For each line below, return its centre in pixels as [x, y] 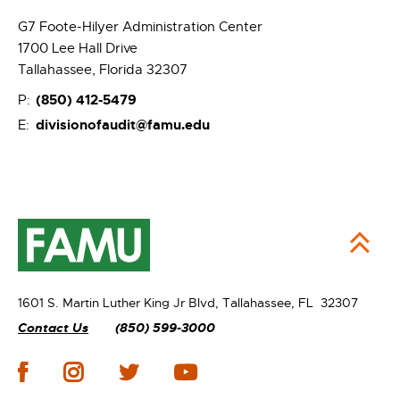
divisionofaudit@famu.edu [123, 125]
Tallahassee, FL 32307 [290, 303]
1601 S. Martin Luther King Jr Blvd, [120, 303]
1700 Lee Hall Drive [78, 48]
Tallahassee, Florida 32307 [103, 69]
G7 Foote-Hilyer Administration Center [140, 26]
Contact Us [53, 328]
